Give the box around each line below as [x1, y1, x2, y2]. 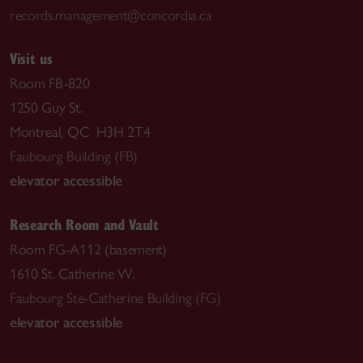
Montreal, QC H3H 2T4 [10, 123, 151, 141]
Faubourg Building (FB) [10, 147, 139, 165]
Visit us [10, 48, 53, 68]
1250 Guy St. [10, 99, 83, 117]
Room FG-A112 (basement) [10, 240, 167, 258]
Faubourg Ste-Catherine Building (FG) [10, 288, 221, 307]
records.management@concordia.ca [10, 6, 212, 24]
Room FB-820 [10, 75, 90, 92]
